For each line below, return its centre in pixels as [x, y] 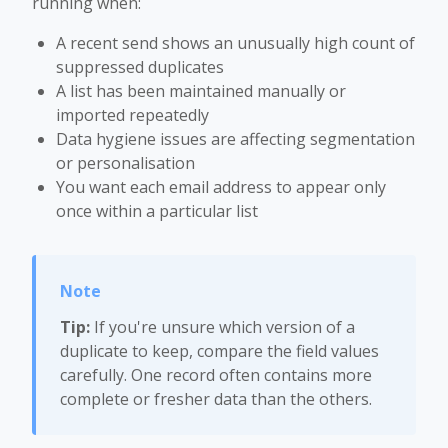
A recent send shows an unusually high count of [235, 43]
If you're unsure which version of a [222, 327]
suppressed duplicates [140, 67]
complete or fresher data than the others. [216, 399]
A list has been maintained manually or [201, 91]
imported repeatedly [132, 115]
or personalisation [125, 163]
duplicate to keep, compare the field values [219, 351]
